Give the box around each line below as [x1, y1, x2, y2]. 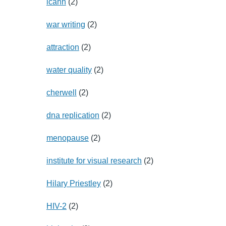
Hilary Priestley [46, 179, 101, 188]
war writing [46, 20, 85, 29]
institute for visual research [46, 156, 142, 165]
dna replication [46, 110, 99, 120]
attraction [46, 42, 79, 51]
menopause [46, 133, 89, 142]
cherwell [46, 88, 77, 97]
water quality [46, 65, 92, 74]
